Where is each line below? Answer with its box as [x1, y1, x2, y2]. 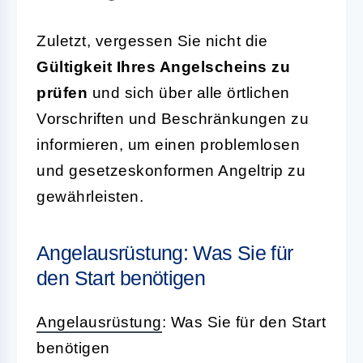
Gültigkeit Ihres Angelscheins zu [36, 58, 290, 75]
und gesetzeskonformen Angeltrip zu [36, 161, 305, 179]
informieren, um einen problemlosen [36, 135, 300, 153]
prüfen [36, 83, 88, 101]
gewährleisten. [36, 187, 143, 205]
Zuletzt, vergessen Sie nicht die [36, 32, 267, 49]
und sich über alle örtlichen [88, 83, 290, 101]
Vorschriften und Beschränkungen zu [36, 109, 309, 127]
